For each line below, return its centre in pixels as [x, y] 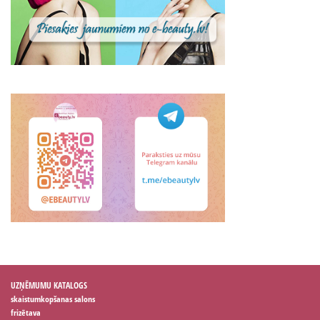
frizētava [26, 312]
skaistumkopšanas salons [53, 299]
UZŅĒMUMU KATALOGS [49, 285]
